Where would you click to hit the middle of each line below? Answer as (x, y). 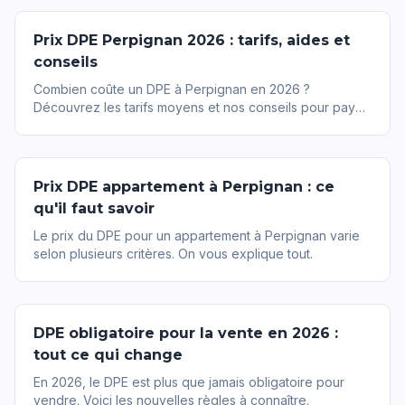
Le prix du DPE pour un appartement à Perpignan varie (197, 235)
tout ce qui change (108, 355)
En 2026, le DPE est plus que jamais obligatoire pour (189, 382)
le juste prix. (69, 125)
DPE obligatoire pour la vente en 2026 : (186, 333)
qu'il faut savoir (94, 208)
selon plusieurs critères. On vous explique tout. (173, 254)
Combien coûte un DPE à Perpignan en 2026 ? (172, 89)
